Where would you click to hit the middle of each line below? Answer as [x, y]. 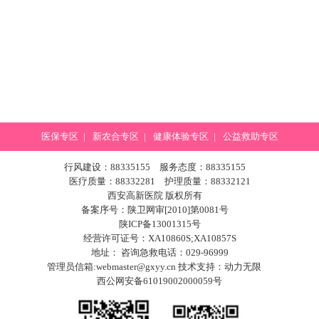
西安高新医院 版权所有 [159, 195]
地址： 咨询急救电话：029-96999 [159, 252]
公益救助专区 [250, 137]
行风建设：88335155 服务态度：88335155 [159, 167]
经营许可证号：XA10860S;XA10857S [159, 238]
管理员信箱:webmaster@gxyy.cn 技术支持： [135, 267]
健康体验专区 [181, 137]
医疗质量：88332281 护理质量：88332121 [159, 181]
